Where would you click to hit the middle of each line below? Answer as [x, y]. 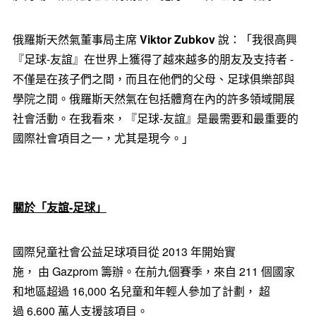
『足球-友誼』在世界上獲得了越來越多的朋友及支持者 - [153, 59]
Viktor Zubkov [177, 39]
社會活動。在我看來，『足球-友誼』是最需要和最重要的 [155, 118]
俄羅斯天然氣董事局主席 [76, 39]
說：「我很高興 [256, 39]
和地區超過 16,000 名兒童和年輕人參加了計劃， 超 [141, 291]
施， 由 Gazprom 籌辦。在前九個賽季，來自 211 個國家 [153, 271]
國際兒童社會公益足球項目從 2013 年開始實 [124, 251]
